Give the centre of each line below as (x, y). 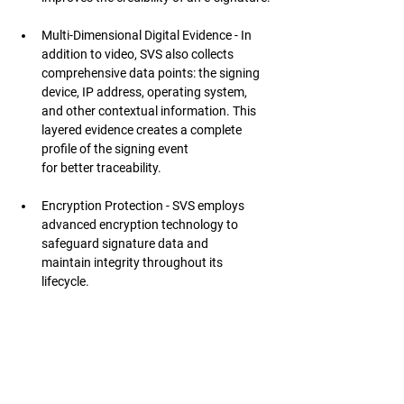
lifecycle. (65, 281)
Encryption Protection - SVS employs (144, 206)
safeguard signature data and (126, 243)
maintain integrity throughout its (133, 262)
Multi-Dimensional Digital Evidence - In (148, 35)
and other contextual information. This (150, 111)
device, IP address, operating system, (146, 92)
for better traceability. (101, 168)
